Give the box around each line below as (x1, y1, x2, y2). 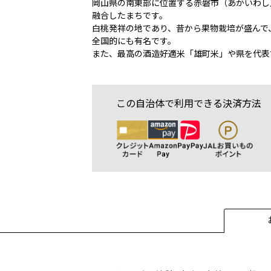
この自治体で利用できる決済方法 (116, 97, 261, 109)
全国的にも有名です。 (92, 36, 176, 46)
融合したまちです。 (92, 10, 168, 21)
